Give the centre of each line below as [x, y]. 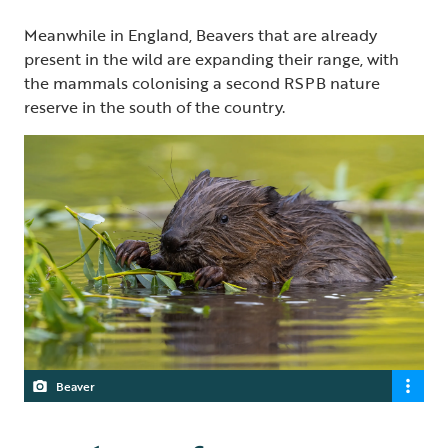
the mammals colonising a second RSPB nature [202, 83]
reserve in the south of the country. [154, 107]
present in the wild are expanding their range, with [211, 59]
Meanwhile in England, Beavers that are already [200, 35]
